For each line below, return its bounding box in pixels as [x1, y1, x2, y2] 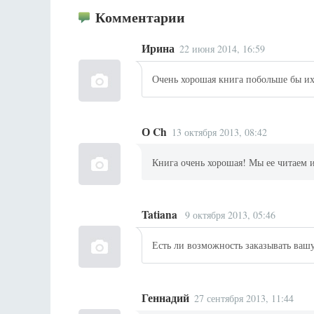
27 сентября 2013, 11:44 [194, 291, 294, 305]
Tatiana [142, 207, 177, 223]
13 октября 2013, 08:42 [172, 125, 268, 139]
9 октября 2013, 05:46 [182, 208, 276, 222]
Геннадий [142, 289, 189, 306]
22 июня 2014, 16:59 [179, 42, 266, 55]
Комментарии [95, 7, 185, 27]
